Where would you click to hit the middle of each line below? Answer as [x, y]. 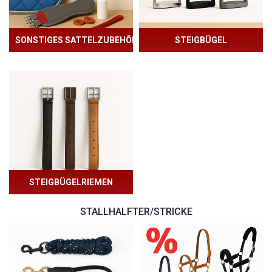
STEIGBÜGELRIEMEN [71, 182]
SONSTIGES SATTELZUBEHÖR [76, 40]
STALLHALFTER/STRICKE [136, 212]
